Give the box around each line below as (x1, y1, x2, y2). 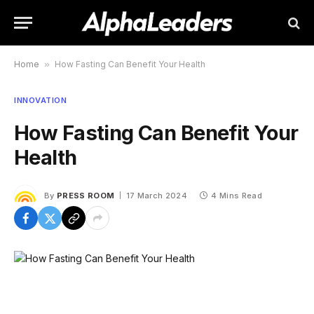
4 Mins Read (211, 191, 262, 200)
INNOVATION (14, 95, 67, 105)
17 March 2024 (125, 191, 187, 200)
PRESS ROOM (57, 191, 115, 200)
